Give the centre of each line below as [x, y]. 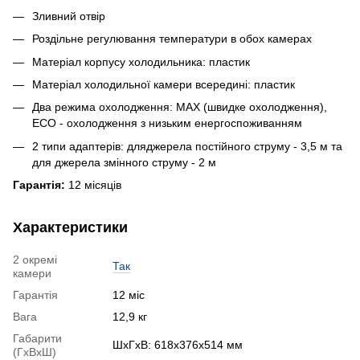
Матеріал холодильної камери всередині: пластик [164, 84]
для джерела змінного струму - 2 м [124, 162]
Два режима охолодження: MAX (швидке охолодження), [180, 107]
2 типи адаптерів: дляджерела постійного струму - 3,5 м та [187, 146]
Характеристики [70, 228]
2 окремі [35, 260]
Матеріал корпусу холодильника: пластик [141, 61]
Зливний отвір [69, 16]
